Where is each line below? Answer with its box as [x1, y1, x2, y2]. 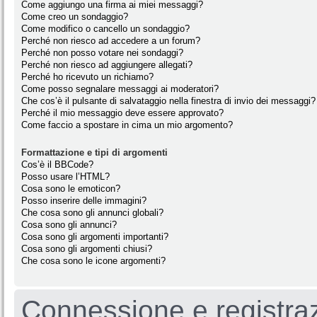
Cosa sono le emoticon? [21, 184, 120, 194]
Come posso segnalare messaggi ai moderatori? [21, 84, 219, 94]
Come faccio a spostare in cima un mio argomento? [21, 120, 233, 130]
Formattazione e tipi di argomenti [21, 148, 168, 158]
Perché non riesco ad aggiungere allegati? [21, 60, 192, 70]
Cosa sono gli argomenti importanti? [21, 232, 168, 242]
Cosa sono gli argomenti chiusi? [21, 244, 152, 254]
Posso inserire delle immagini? [21, 196, 146, 206]
